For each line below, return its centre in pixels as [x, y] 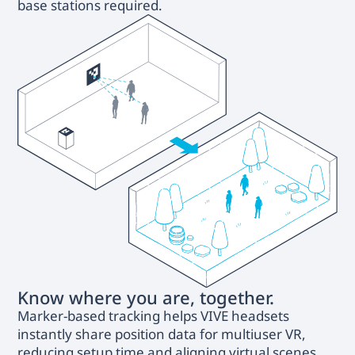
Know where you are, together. [146, 297]
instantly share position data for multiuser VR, [162, 334]
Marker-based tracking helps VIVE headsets [154, 315]
